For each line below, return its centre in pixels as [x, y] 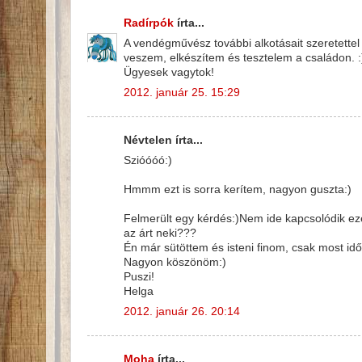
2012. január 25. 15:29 [182, 92]
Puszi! [139, 276]
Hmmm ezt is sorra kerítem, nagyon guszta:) [238, 189]
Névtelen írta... [163, 141]
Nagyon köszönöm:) [175, 262]
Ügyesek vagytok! [169, 72]
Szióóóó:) [148, 160]
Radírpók [149, 23]
